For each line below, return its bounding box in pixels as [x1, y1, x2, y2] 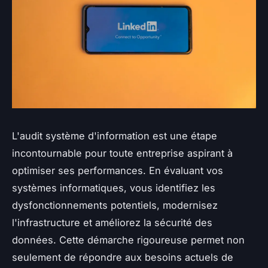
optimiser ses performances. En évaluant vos [12, 164, 223, 176]
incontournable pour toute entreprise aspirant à [12, 147, 233, 159]
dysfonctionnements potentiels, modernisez [12, 199, 218, 211]
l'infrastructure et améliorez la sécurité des [12, 216, 212, 229]
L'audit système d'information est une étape [12, 129, 217, 142]
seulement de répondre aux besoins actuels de [12, 251, 233, 263]
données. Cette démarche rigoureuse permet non [12, 233, 245, 246]
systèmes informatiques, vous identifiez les [12, 181, 215, 194]
